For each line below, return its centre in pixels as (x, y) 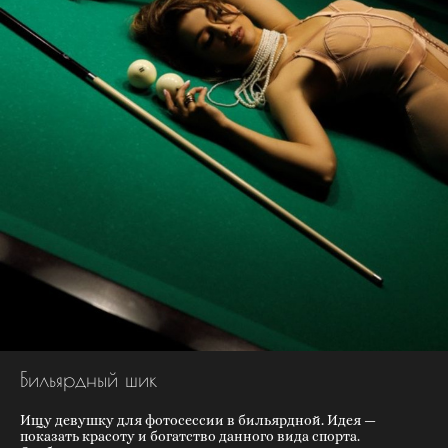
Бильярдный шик (88, 379)
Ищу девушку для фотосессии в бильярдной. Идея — (198, 420)
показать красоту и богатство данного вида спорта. (190, 436)
